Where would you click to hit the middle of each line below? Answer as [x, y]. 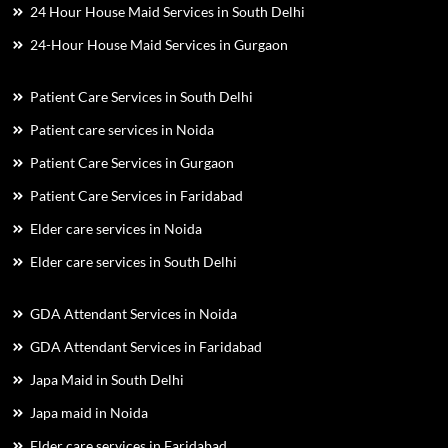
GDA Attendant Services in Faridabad [146, 346]
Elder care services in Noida [116, 228]
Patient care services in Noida [122, 129]
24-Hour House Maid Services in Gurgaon [159, 44]
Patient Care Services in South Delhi [141, 96]
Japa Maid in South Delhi [107, 379]
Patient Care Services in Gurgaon [132, 162]
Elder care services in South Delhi [133, 261]
